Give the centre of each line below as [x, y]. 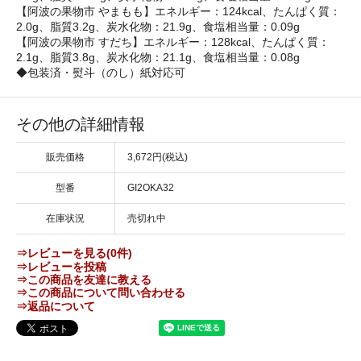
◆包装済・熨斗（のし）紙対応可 [101, 73]
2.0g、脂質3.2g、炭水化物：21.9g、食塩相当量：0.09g [158, 27]
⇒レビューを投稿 [61, 266]
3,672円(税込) [158, 158]
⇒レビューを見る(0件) [74, 253]
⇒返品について [56, 306]
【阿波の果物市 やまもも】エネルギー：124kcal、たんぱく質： [178, 12]
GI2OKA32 [151, 188]
